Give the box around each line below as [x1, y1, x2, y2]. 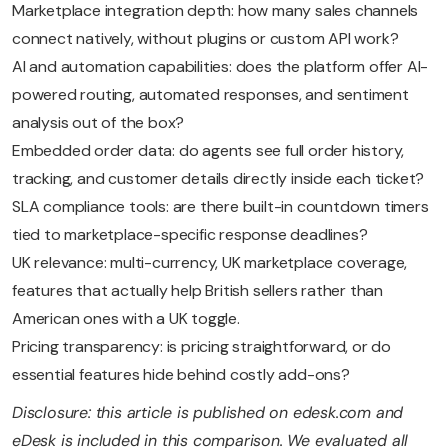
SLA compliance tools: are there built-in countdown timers [12, 196, 429, 218]
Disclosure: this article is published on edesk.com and [12, 402, 404, 424]
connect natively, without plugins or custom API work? [12, 28, 399, 50]
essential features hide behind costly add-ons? [12, 364, 350, 386]
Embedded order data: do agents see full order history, [12, 140, 405, 162]
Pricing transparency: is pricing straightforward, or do [12, 336, 391, 358]
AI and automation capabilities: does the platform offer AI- [12, 56, 429, 78]
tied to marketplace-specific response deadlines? [12, 224, 368, 246]
